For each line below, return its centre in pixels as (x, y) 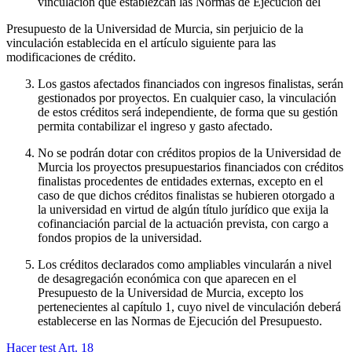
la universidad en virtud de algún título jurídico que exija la (183, 209)
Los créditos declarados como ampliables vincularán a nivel (185, 264)
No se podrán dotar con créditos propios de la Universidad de (189, 152)
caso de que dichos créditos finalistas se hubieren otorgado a (186, 195)
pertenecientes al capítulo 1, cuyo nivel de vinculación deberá (189, 306)
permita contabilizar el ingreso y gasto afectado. (155, 126)
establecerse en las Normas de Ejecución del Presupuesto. (180, 321)
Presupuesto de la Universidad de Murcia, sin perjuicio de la (155, 28)
